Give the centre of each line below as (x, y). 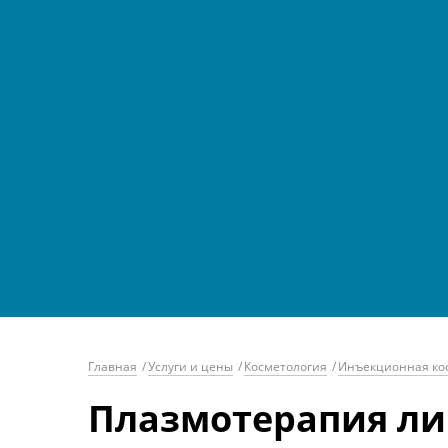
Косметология (285, 367)
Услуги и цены (190, 367)
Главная (112, 367)
